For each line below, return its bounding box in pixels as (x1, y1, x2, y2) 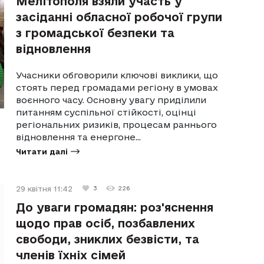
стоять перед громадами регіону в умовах (16, 82, 219, 93)
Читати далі (16, 147, 68, 156)
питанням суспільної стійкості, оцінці (16, 107, 197, 117)
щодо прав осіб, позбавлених (16, 216, 196, 230)
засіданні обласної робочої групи (16, 10, 223, 24)
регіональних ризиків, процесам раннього (16, 119, 217, 130)
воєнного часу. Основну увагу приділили (16, 94, 207, 105)
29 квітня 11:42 (16, 184, 73, 193)
